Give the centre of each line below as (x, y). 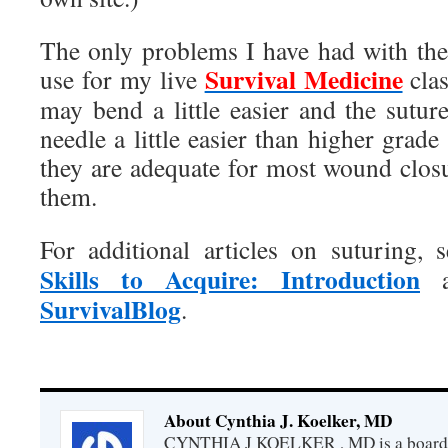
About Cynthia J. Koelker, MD (278, 420)
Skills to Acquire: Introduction (230, 279)
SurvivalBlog (110, 309)
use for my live (122, 79)
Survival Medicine (303, 79)
